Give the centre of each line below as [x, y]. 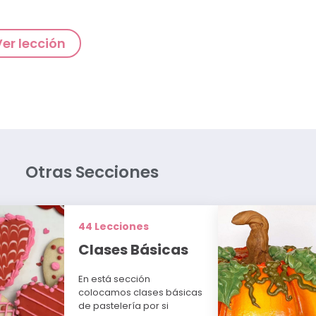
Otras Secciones [92, 172]
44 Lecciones [113, 227]
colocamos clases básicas [140, 293]
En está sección [114, 279]
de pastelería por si [123, 306]
